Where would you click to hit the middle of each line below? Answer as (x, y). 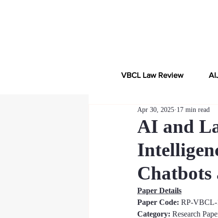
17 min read (193, 110)
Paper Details (159, 191)
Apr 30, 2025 (156, 110)
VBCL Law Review (152, 75)
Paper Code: (159, 202)
